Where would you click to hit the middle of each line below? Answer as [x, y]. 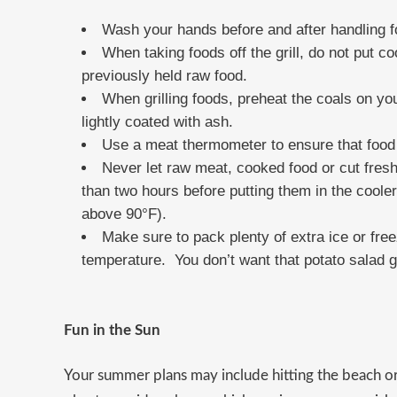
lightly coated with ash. [157, 122]
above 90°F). [124, 214]
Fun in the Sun [112, 331]
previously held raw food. [164, 76]
